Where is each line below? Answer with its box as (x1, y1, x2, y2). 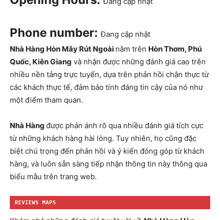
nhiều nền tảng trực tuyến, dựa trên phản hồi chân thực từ (10, 70, 209, 80)
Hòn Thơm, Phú (148, 44, 202, 54)
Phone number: (10, 26, 101, 40)
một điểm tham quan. (10, 95, 83, 105)
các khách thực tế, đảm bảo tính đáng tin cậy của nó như (10, 82, 203, 92)
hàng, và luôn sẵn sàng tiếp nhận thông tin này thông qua (10, 159, 207, 169)
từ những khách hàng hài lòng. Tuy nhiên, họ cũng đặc (10, 134, 196, 143)
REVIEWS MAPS (15, 199, 56, 206)
